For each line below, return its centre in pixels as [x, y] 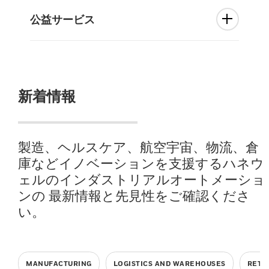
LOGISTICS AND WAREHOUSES [169, 263]
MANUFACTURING [59, 263]
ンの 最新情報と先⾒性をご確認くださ [134, 196]
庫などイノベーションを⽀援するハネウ [141, 163]
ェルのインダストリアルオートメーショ [142, 180]
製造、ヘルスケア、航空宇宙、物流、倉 [138, 147]
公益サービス [62, 19]
